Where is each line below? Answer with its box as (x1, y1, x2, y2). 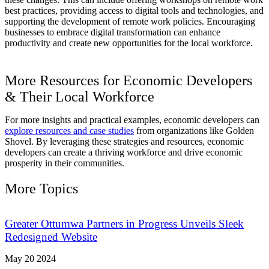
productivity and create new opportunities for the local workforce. (5, 38, 253, 49)
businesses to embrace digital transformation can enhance (5, 27, 220, 38)
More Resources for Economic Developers (5, 73, 252, 89)
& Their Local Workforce (5, 89, 154, 105)
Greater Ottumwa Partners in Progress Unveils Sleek (5, 217, 244, 231)
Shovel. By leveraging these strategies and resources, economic (5, 136, 244, 147)
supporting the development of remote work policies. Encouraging (5, 16, 255, 27)
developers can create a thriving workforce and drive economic (5, 147, 243, 158)
